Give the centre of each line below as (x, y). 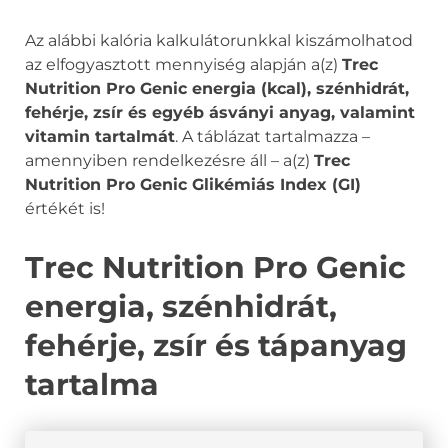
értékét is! (65, 208)
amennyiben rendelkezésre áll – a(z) (169, 160)
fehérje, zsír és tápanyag (216, 345)
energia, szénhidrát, (181, 306)
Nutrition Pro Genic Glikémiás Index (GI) (193, 184)
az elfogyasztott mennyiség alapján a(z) (183, 64)
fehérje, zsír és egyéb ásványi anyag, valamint (220, 112)
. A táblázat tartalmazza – (272, 136)
